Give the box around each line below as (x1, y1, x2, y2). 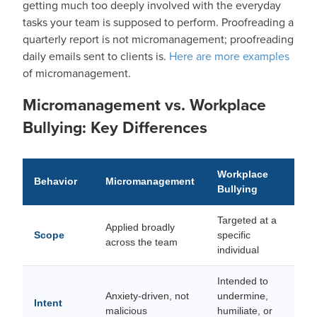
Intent (34, 297, 62, 309)
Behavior (34, 175, 77, 187)
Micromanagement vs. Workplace (23, 93, 266, 117)
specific (217, 229, 250, 241)
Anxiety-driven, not (105, 290, 189, 301)
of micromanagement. (23, 65, 131, 81)
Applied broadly (105, 221, 175, 233)
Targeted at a (217, 214, 277, 226)
